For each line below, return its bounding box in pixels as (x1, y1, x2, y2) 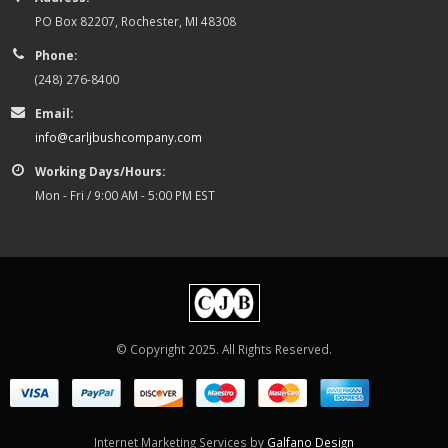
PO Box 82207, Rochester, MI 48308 (35, 13, 236, 30)
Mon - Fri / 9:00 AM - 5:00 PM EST (35, 187, 215, 204)
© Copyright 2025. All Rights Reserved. (116, 341, 332, 358)
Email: (35, 105, 73, 122)
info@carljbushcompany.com (35, 129, 202, 146)
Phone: (35, 47, 77, 64)
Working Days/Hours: (35, 163, 165, 180)
